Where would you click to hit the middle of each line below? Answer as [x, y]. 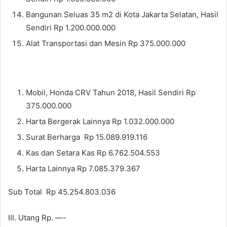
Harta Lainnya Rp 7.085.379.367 [83, 169]
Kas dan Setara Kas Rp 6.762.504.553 [93, 153]
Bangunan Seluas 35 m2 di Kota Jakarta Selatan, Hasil [122, 15]
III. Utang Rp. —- [37, 218]
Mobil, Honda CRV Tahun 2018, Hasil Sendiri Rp [111, 93]
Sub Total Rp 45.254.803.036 [62, 192]
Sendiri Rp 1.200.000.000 [71, 28]
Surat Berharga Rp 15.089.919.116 [87, 137]
